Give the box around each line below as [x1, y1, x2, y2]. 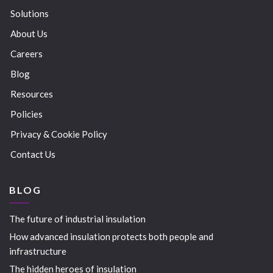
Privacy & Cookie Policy [10, 129, 107, 140]
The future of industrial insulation [9, 213, 146, 224]
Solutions [10, 8, 49, 19]
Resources [10, 88, 53, 100]
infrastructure [9, 245, 66, 257]
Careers [10, 48, 43, 60]
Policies [10, 108, 43, 120]
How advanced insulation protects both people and [9, 230, 213, 242]
